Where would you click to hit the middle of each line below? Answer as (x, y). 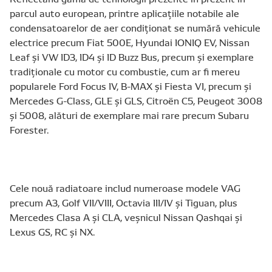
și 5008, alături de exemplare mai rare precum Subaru (129, 115)
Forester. (29, 129)
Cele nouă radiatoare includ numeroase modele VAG (125, 188)
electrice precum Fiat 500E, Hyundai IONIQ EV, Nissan (130, 42)
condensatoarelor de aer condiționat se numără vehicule (135, 27)
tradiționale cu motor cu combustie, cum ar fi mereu (125, 71)
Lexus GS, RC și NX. (52, 231)
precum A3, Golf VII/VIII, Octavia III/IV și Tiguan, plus (124, 202)
